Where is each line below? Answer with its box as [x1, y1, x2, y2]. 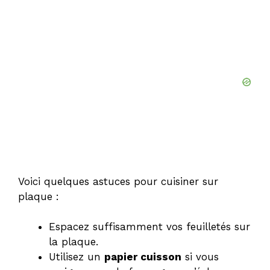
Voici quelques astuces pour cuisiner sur [18, 175, 218, 187]
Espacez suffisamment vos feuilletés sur [49, 221, 250, 233]
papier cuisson [104, 251, 181, 263]
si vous [181, 251, 219, 263]
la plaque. [49, 236, 98, 248]
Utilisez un [49, 251, 104, 263]
